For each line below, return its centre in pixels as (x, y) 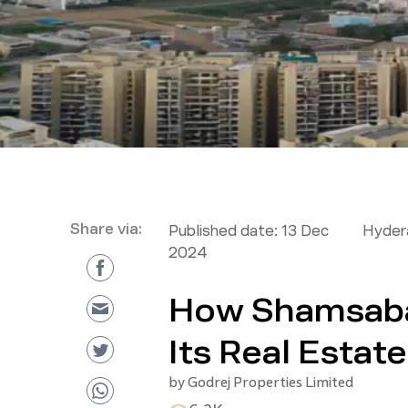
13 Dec (305, 231)
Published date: (223, 231)
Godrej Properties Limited (270, 382)
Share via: (106, 229)
